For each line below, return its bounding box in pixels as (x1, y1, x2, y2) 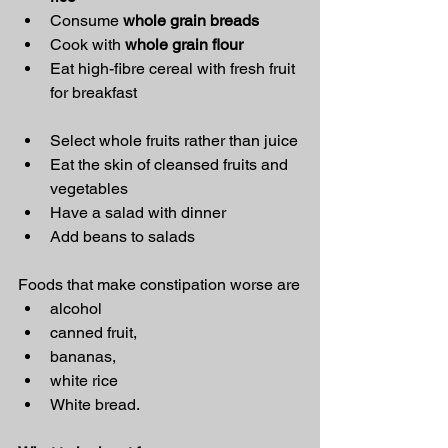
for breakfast (50, 83, 137, 102)
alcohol (50, 299, 102, 318)
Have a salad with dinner (50, 203, 226, 222)
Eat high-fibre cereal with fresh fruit (50, 59, 299, 78)
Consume (50, 11, 123, 30)
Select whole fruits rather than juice (50, 131, 298, 150)
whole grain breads (123, 11, 259, 30)
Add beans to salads (50, 227, 195, 246)
